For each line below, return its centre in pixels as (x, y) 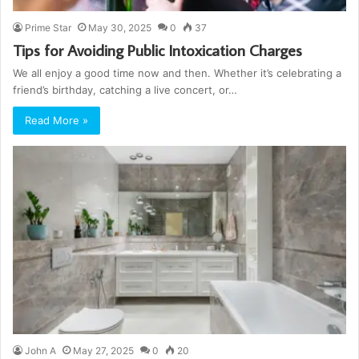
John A (40, 350)
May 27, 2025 (103, 350)
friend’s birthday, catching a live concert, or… (125, 89)
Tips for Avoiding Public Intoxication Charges (157, 49)
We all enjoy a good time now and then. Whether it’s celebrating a (177, 73)
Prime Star (48, 27)
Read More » (56, 120)
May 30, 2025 (120, 27)
